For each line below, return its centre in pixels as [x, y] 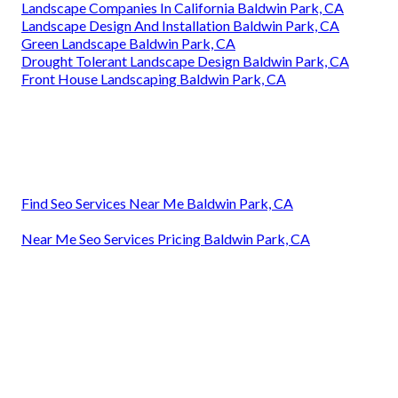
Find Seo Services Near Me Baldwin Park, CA [157, 203]
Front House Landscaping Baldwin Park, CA [154, 78]
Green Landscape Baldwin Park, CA [128, 43]
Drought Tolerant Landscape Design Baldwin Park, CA [185, 60]
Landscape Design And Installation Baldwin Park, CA [180, 25]
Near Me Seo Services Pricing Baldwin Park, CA [166, 238]
